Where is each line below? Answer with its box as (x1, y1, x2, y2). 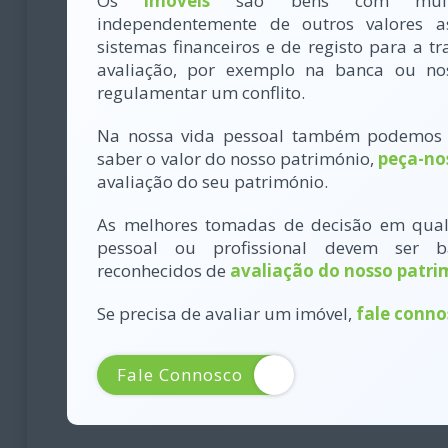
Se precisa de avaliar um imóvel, (97, 302, 357, 326)
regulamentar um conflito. (97, 81, 306, 105)
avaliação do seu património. (97, 170, 329, 194)
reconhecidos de (97, 259, 231, 283)
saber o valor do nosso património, (97, 147, 379, 171)
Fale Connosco (117, 363, 244, 387)
